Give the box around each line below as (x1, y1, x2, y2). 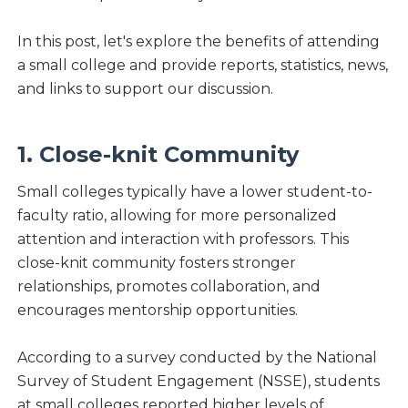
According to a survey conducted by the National (16, 348, 377, 366)
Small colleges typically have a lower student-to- (16, 182, 372, 200)
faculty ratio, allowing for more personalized (16, 206, 337, 224)
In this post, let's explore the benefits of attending (16, 32, 380, 50)
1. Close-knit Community (16, 140, 299, 168)
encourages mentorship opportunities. (16, 301, 298, 319)
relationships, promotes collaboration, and (16, 277, 321, 295)
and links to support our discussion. (16, 79, 273, 97)
